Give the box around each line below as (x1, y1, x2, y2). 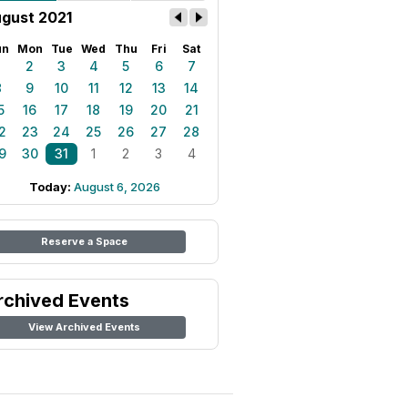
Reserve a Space (40, 235, 127, 248)
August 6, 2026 (74, 179, 160, 194)
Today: (29, 179, 74, 194)
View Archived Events (27, 321, 140, 333)
